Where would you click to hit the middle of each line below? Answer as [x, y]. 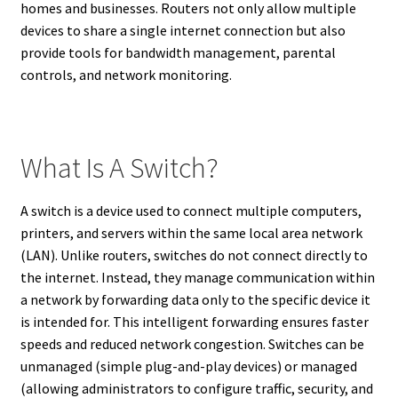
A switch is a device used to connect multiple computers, [191, 211]
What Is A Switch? [119, 168]
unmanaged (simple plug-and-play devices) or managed [188, 366]
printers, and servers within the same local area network [191, 233]
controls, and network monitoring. [126, 74]
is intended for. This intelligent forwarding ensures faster [194, 322]
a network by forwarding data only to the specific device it [195, 300]
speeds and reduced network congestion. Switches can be [192, 344]
